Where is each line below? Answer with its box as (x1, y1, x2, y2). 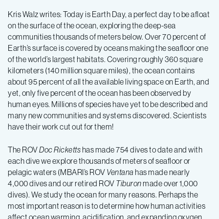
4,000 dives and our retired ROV (8, 178, 116, 188)
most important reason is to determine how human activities (8, 201, 205, 211)
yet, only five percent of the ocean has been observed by (8, 88, 191, 98)
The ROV (8, 145, 39, 154)
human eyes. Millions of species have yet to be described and (8, 99, 208, 109)
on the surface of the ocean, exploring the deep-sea (8, 21, 176, 30)
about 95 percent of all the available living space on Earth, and (8, 77, 209, 87)
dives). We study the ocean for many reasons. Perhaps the (8, 190, 198, 199)
